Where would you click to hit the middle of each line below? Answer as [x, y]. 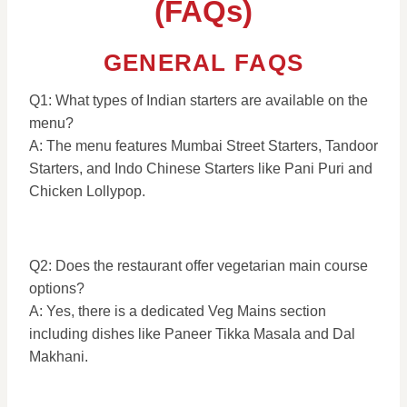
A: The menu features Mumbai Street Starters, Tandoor [203, 146]
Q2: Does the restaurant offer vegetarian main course [199, 266]
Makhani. [59, 357]
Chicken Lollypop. [87, 191]
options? [57, 288]
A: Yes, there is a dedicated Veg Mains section [178, 311]
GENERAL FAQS [203, 63]
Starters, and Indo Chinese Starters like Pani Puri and [201, 169]
